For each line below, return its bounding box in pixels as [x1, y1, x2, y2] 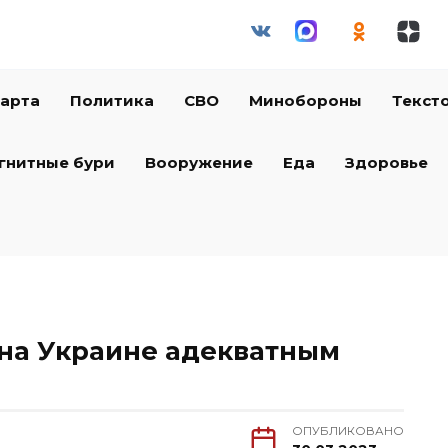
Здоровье [345, 153, 428, 172]
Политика [69, 91, 154, 110]
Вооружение [145, 153, 253, 172]
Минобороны [248, 91, 362, 110]
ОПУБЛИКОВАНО [292, 424, 404, 439]
